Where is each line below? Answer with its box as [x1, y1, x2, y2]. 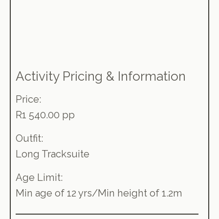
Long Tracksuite [16, 148, 90, 160]
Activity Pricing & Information [16, 68, 186, 84]
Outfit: [16, 132, 44, 144]
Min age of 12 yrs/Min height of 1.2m [16, 187, 183, 199]
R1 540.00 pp [16, 109, 75, 121]
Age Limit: [16, 171, 63, 183]
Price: [16, 93, 42, 105]
